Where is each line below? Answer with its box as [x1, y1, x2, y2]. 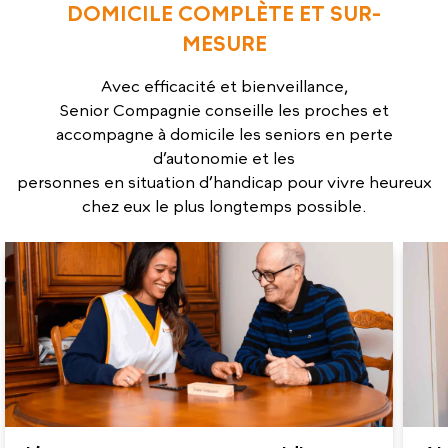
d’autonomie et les [153, 149, 295, 168]
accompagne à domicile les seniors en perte [55, 125, 393, 144]
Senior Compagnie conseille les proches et [59, 101, 389, 120]
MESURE [181, 31, 267, 57]
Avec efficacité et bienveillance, [100, 77, 348, 96]
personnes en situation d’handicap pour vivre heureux [16, 173, 432, 192]
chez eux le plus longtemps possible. [82, 197, 366, 216]
